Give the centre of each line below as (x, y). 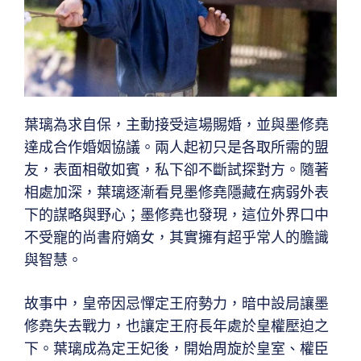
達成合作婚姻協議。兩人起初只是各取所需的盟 (176, 147)
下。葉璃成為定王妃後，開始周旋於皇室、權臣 (176, 349)
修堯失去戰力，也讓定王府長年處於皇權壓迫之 (176, 326)
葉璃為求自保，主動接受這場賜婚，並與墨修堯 (176, 125)
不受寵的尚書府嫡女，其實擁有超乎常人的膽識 (176, 238)
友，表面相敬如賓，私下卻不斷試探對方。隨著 (176, 170)
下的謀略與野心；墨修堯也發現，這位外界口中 (176, 215)
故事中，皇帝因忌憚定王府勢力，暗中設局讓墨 (176, 304)
